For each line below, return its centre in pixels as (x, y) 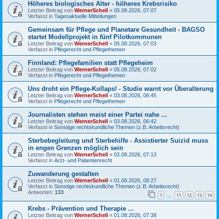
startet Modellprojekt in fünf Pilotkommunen (95, 37)
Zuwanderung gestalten (63, 174)
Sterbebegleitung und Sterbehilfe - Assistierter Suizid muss (118, 141)
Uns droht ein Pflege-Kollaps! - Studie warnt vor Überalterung (121, 89)
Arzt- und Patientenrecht (83, 161)
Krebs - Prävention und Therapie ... (81, 208)
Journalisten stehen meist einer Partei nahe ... (98, 115)
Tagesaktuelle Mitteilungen (85, 16)
